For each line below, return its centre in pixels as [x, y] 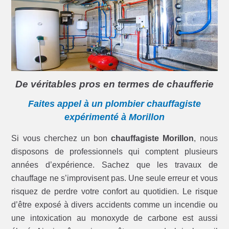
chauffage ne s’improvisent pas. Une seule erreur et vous [114, 178]
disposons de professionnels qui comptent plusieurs [114, 152]
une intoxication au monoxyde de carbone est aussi [114, 218]
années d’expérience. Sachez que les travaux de [114, 165]
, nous [206, 139]
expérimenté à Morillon [114, 117]
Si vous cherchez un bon [61, 139]
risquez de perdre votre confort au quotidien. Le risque [114, 192]
